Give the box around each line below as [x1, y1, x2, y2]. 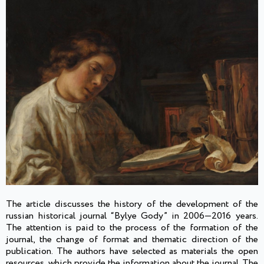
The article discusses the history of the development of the [6, 197, 258, 211]
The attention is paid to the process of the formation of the [6, 220, 258, 235]
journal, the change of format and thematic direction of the [6, 232, 258, 246]
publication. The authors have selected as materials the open [6, 244, 258, 258]
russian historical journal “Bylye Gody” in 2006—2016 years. [6, 209, 258, 223]
